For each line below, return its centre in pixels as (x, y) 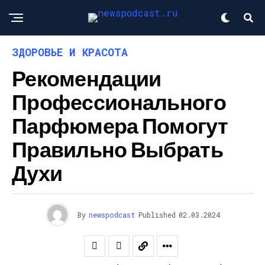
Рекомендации (87, 78)
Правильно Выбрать (117, 149)
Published (157, 215)
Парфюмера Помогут (120, 125)
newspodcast (112, 215)
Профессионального (119, 101)
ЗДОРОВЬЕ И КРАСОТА (70, 52)
